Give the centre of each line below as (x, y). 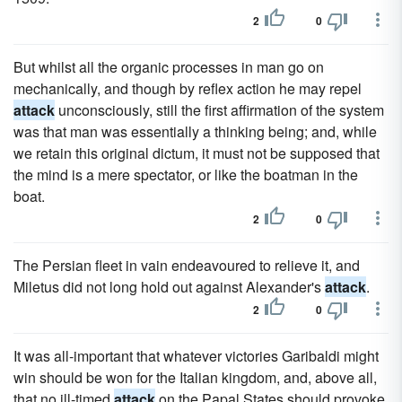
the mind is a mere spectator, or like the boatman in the (186, 175)
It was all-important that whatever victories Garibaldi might (196, 356)
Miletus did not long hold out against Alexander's (169, 287)
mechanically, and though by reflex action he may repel (188, 88)
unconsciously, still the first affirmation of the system (219, 110)
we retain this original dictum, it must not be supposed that (197, 153)
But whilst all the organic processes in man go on (169, 67)
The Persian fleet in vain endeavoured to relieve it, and (187, 265)
